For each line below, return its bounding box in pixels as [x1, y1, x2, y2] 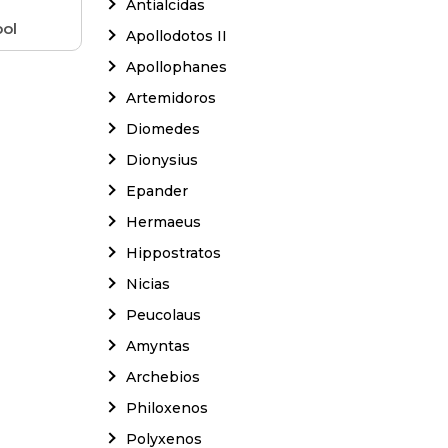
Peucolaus [126, 305, 201, 324]
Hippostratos [126, 243, 221, 262]
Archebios [126, 367, 200, 386]
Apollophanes [126, 57, 227, 76]
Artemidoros [126, 88, 216, 107]
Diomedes [126, 119, 200, 138]
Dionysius [126, 150, 198, 169]
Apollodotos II [126, 26, 227, 45]
